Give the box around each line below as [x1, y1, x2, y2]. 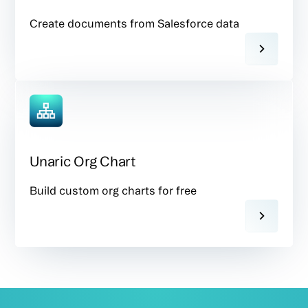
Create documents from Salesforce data [30, 16, 240, 30]
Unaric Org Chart [30, 153, 136, 169]
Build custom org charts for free [30, 184, 197, 197]
